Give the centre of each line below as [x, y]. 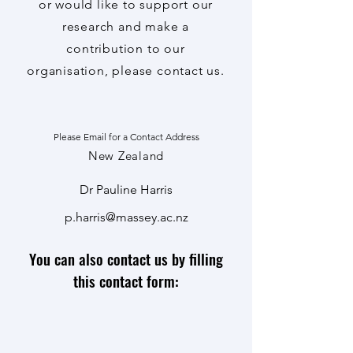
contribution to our [126, 48]
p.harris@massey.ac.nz [126, 217]
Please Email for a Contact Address [126, 137]
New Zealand [126, 156]
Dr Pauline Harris [126, 190]
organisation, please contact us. [126, 71]
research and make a [126, 26]
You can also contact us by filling [126, 258]
